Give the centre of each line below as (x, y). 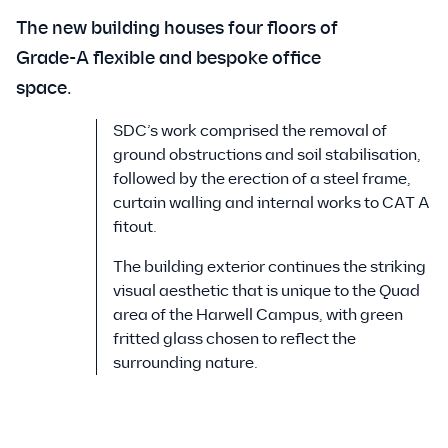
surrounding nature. (185, 363)
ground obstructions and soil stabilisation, (267, 155)
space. (44, 88)
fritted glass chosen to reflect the (234, 339)
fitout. (135, 227)
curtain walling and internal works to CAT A (271, 203)
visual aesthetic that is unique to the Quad (266, 291)
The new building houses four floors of (177, 28)
